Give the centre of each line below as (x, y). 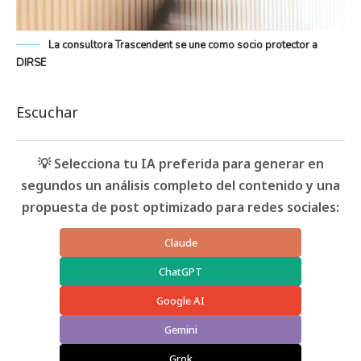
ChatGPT (180, 272)
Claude (180, 243)
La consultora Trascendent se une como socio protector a (183, 46)
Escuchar (47, 112)
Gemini (180, 330)
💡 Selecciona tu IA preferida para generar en (180, 164)
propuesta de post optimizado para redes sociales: (180, 207)
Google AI (180, 301)
